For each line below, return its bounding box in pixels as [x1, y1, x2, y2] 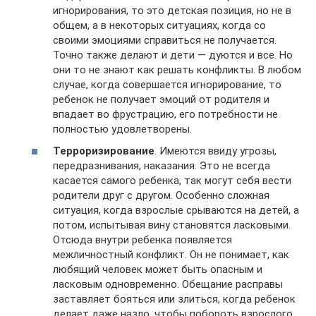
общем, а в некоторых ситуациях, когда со [53, 18, 266, 32]
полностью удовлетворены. [53, 122, 192, 135]
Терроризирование [53, 145, 154, 158]
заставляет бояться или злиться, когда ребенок [53, 293, 296, 306]
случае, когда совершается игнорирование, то [53, 78, 281, 91]
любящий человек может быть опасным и [53, 263, 262, 276]
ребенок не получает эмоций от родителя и [53, 92, 269, 106]
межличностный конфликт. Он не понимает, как [53, 248, 289, 262]
